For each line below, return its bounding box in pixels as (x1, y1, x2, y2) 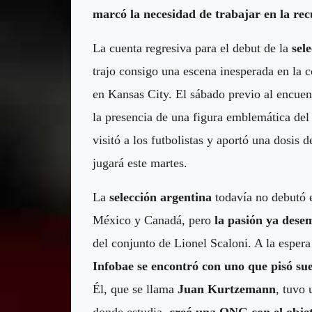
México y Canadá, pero (93, 212, 214, 227)
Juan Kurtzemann (178, 281, 276, 296)
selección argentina (109, 189, 212, 204)
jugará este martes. (93, 155, 187, 170)
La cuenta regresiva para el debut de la (93, 40, 292, 55)
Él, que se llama (93, 281, 178, 296)
